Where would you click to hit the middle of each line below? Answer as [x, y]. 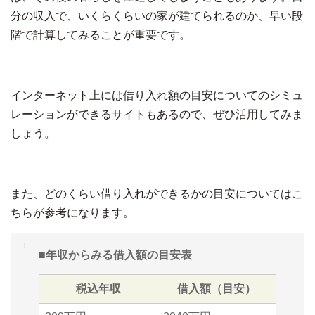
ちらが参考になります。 [72, 212]
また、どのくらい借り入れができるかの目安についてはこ [157, 193]
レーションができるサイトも [84, 114]
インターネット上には [67, 95]
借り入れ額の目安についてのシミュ [213, 95]
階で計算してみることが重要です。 [101, 34]
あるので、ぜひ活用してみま [230, 114]
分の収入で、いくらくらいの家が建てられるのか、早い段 [157, 15]
